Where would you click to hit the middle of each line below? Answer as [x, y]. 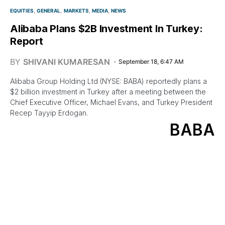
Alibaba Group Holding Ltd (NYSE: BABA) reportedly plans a [108, 81]
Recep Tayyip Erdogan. [49, 113]
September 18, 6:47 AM [151, 62]
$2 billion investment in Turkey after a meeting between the [108, 92]
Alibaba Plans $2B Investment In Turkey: [106, 29]
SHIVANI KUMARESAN [67, 62]
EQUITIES [22, 11]
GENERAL [49, 11]
